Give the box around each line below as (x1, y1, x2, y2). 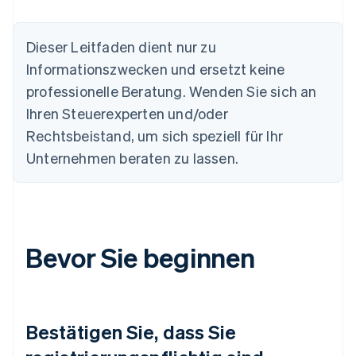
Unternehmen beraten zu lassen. (26, 149, 238, 168)
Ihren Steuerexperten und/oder (26, 104, 228, 123)
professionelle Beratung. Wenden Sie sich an (26, 82, 317, 101)
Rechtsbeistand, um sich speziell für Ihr (26, 126, 284, 145)
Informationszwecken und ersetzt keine (26, 60, 285, 79)
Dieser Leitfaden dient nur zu (26, 37, 216, 56)
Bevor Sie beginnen (25, 240, 256, 275)
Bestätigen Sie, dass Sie (25, 319, 237, 345)
